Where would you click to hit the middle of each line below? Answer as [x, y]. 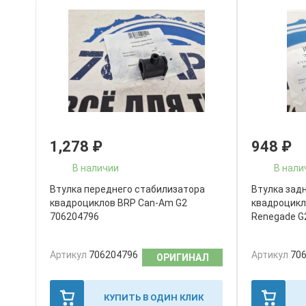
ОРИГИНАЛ [182, 257]
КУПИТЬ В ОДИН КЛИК [153, 297]
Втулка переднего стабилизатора [127, 189]
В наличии [96, 168]
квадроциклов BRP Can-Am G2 [119, 203]
